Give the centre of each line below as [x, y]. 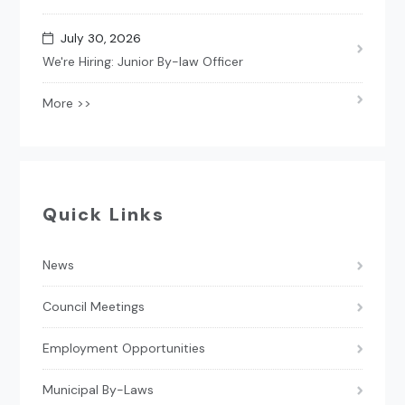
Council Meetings [94, 306]
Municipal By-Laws [99, 389]
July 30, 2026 [98, 38]
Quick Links [104, 214]
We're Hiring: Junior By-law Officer [143, 61]
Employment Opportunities [124, 348]
